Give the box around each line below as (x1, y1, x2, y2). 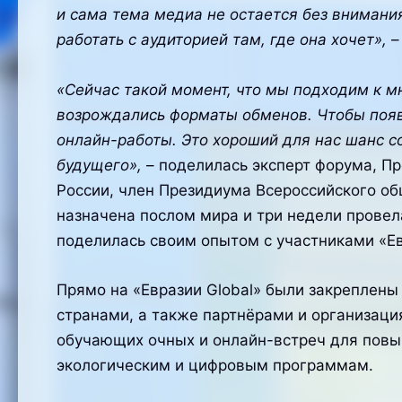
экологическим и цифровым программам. (56, 355, 373, 374)
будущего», (56, 155, 142, 174)
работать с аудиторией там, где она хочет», (56, 31, 387, 49)
